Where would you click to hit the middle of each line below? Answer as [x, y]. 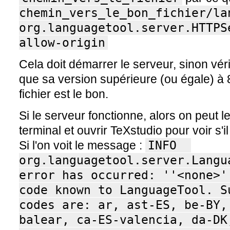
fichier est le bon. [64, 94]
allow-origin [62, 43]
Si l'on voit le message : [82, 145]
